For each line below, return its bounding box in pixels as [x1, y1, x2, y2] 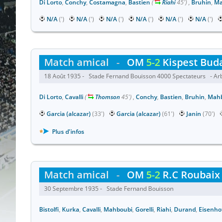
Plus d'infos [51, 127, 84, 136]
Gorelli [135, 205, 154, 214]
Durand [174, 205, 196, 214]
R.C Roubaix [160, 168, 220, 181]
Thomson [95, 93, 120, 101]
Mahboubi [104, 205, 132, 214]
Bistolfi [39, 205, 59, 214]
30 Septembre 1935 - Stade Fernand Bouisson [44, 184, 176, 193]
